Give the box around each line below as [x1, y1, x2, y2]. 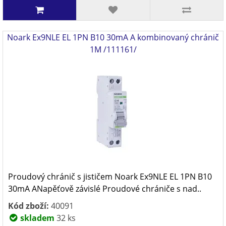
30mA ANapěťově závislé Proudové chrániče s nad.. [8, 183, 201, 194]
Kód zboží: [8, 200, 49, 211]
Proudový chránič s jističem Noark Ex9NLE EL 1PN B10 [8, 171, 212, 182]
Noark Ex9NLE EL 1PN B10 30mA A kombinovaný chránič [7, 32, 219, 43]
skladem [18, 212, 54, 223]
